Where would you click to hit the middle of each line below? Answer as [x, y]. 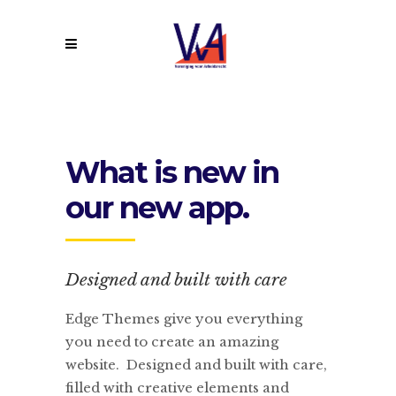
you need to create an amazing [172, 342]
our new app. [157, 208]
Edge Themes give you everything [184, 319]
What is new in [172, 172]
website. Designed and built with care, [196, 365]
